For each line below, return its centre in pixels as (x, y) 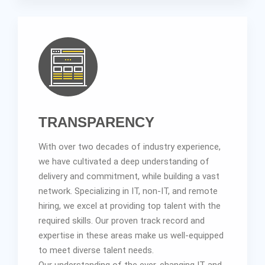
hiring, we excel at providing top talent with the (130, 206)
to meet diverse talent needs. (96, 250)
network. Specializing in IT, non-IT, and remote (128, 191)
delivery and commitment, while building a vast (129, 176)
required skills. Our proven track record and (122, 220)
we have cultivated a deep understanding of (124, 161)
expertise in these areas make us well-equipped (131, 235)
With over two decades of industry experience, (130, 146)
